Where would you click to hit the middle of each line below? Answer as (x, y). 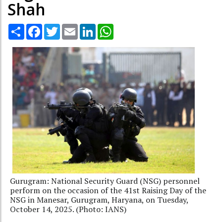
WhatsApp (131, 28)
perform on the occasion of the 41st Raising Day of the (108, 190)
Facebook (58, 28)
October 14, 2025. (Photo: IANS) (68, 209)
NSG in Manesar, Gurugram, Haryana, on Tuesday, (99, 199)
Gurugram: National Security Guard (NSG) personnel (105, 181)
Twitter (73, 28)
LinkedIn (110, 28)
